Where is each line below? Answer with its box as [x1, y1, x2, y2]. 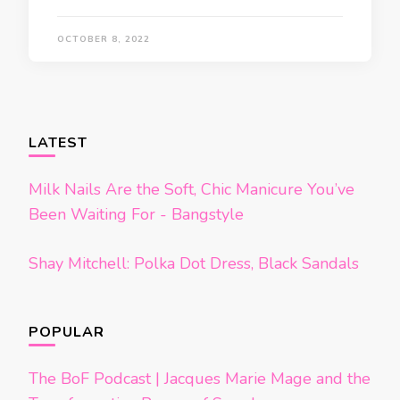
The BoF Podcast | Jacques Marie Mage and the [29, 368, 371, 389]
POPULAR [29, 322, 104, 342]
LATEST [29, 133, 87, 153]
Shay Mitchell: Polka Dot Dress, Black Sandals [29, 253, 359, 274]
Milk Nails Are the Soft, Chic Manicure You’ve [29, 179, 354, 200]
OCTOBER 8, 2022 [57, 33, 150, 46]
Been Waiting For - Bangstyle [29, 204, 244, 225]
